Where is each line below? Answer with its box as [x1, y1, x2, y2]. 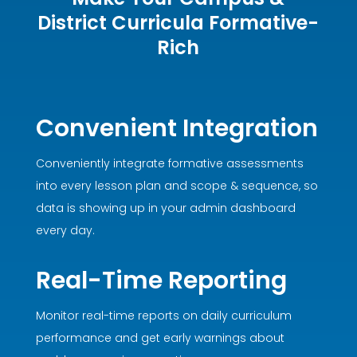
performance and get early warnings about [35, 330, 284, 347]
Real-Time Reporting [35, 264, 287, 298]
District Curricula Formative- [37, 10, 320, 37]
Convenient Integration [35, 112, 318, 146]
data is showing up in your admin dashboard [35, 200, 296, 217]
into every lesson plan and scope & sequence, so [35, 178, 318, 194]
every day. [35, 222, 95, 239]
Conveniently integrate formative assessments [35, 155, 304, 172]
